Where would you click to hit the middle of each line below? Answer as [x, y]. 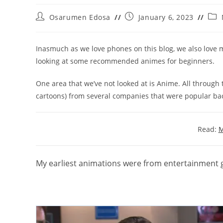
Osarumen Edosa [80, 17]
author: [49, 25]
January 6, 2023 [166, 17]
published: [144, 25]
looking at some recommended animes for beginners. [125, 61]
